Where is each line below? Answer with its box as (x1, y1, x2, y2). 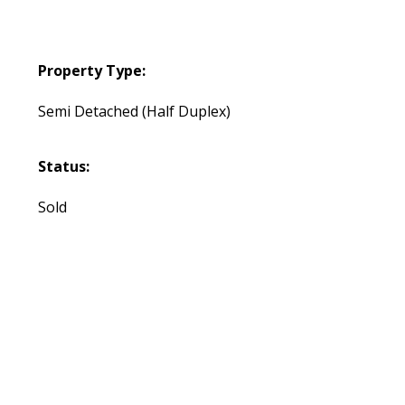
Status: (37, 156, 89, 177)
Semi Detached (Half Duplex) (37, 101, 231, 122)
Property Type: (37, 61, 146, 81)
